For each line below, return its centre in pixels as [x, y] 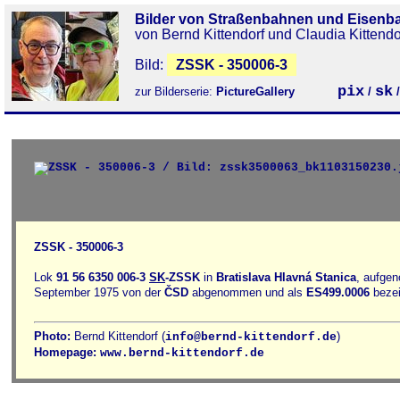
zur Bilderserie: [175, 92]
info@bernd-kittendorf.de [251, 337]
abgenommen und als [247, 292]
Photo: [52, 337]
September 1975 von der [99, 292]
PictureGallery [261, 92]
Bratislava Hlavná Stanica [286, 277]
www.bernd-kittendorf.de [182, 354]
